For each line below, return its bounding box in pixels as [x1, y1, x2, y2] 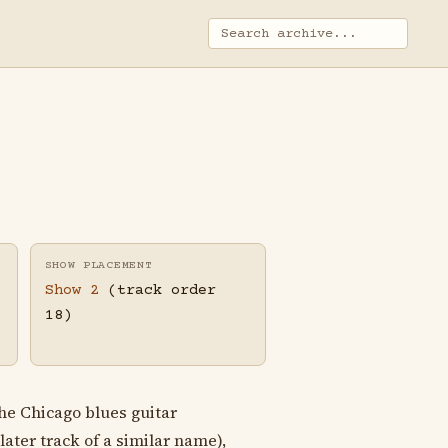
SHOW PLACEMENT [44, 259, 153, 272]
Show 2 [44, 282, 99, 300]
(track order [98, 282, 216, 300]
